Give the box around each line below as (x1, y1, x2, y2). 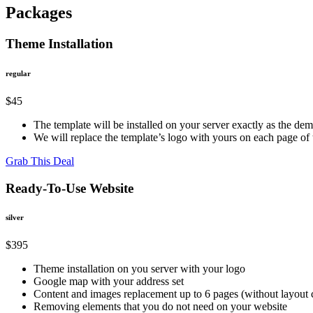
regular (6, 68, 31, 78)
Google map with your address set (34, 275, 184, 288)
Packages (6, 3, 72, 22)
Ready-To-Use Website (6, 180, 133, 196)
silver (6, 213, 24, 222)
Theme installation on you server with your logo (34, 263, 245, 275)
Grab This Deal (6, 154, 74, 167)
